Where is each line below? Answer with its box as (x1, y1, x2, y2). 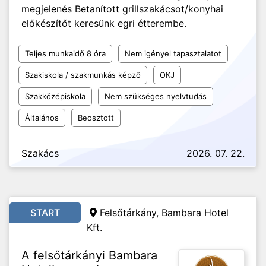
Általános (25, 113, 59, 122)
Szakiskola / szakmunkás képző (25, 70, 141, 80)
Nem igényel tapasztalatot (125, 49, 221, 58)
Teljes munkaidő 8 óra (25, 49, 106, 58)
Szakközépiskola (25, 91, 85, 101)
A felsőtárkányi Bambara (21, 248, 157, 262)
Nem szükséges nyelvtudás (104, 91, 207, 101)
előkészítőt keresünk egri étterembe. (21, 17, 186, 29)
